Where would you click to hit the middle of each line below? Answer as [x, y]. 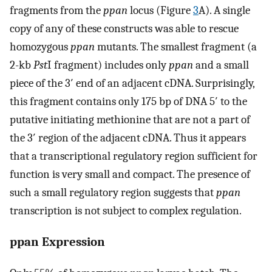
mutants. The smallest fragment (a [176, 47]
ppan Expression [57, 242]
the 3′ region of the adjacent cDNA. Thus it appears [128, 138]
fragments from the [56, 11]
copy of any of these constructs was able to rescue [124, 29]
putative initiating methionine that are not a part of [130, 120]
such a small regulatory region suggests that [113, 193]
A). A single [224, 11]
